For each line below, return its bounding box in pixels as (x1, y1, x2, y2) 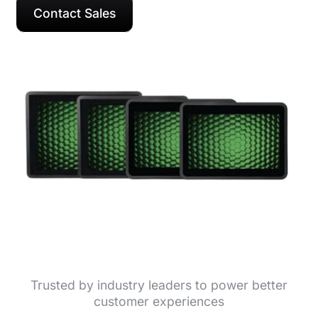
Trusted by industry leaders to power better (31, 277, 287, 292)
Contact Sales (33, 6, 116, 21)
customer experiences (94, 293, 224, 309)
